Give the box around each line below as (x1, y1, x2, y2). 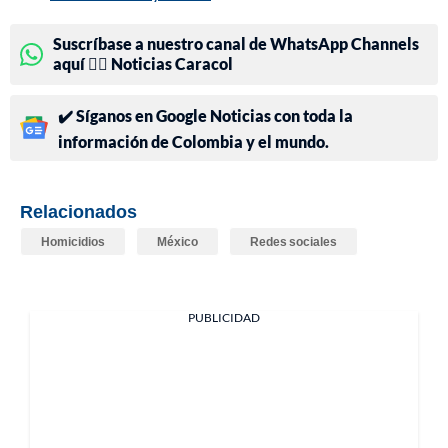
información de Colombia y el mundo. (58, 131, 329, 151)
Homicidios (41, 233, 105, 249)
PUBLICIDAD (188, 309, 260, 325)
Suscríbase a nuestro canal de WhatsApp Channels (53, 33, 419, 53)
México (157, 233, 198, 249)
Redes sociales (250, 233, 337, 249)
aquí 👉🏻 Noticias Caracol (53, 53, 233, 73)
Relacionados (20, 199, 137, 222)
